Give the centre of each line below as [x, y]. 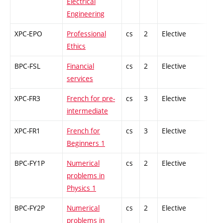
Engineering [86, 14]
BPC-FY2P [30, 208]
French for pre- [91, 99]
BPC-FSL [27, 66]
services [80, 79]
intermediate [87, 111]
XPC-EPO [28, 34]
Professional [86, 34]
